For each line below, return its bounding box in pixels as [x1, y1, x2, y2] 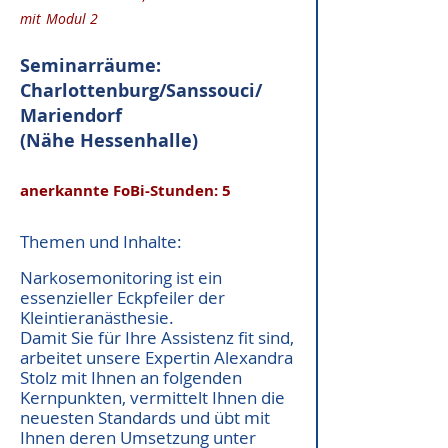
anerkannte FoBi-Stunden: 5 [20, 180, 231, 201]
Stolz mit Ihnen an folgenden [20, 366, 242, 389]
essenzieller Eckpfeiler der [20, 286, 225, 309]
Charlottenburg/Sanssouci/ [20, 78, 262, 103]
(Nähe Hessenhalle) [20, 128, 198, 153]
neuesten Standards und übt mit [20, 406, 270, 429]
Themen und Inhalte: [20, 230, 182, 253]
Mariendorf [20, 103, 122, 128]
